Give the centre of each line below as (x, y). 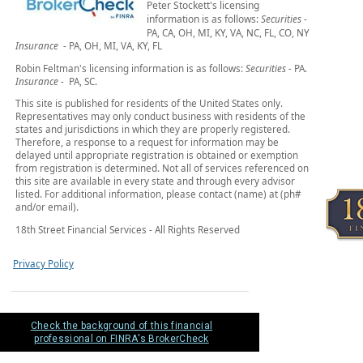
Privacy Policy (43, 263)
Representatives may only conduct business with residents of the (160, 116)
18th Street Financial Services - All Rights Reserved (127, 229)
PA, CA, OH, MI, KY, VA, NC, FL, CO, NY (228, 32)
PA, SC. (84, 81)
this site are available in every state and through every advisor (155, 181)
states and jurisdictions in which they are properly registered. (152, 129)
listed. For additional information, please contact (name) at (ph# (158, 194)
